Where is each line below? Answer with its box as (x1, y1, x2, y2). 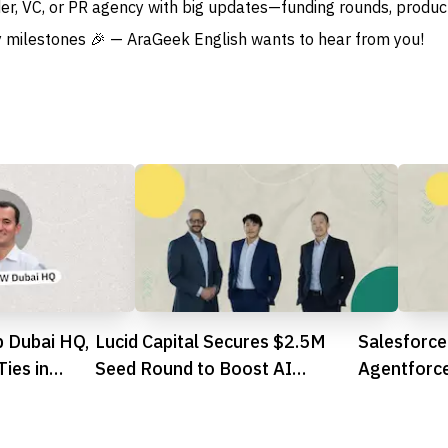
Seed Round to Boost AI (94, 355, 292, 383)
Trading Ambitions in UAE (94, 382, 302, 410)
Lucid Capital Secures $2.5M (94, 328, 326, 356)
